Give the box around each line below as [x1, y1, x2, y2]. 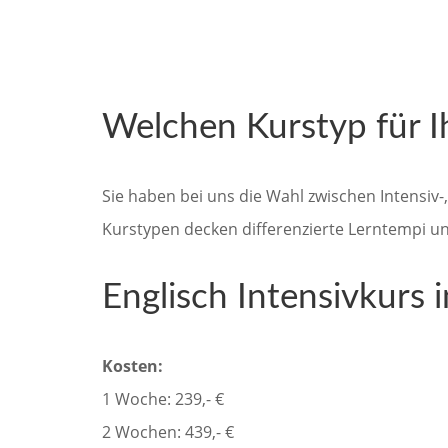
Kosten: [102, 355, 163, 378]
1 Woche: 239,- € [102, 388, 224, 411]
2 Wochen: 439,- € [102, 421, 234, 444]
